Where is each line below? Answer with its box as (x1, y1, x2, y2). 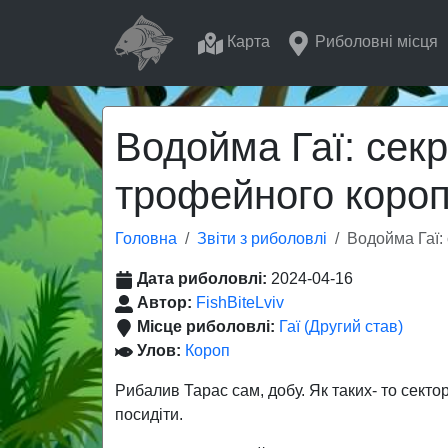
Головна (115, 230, 177, 247)
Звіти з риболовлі (197, 230, 327, 247)
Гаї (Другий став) (279, 318, 403, 335)
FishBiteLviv (196, 294, 284, 311)
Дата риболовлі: (137, 270, 271, 287)
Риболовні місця (311, 33, 438, 51)
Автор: (137, 294, 196, 311)
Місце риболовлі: (137, 318, 279, 335)
